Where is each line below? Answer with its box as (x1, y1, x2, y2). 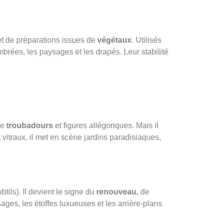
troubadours (6, 121, 53, 130)
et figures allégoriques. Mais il (53, 121, 159, 130)
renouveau (96, 187, 137, 196)
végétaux (97, 35, 132, 44)
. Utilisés (132, 35, 162, 44)
